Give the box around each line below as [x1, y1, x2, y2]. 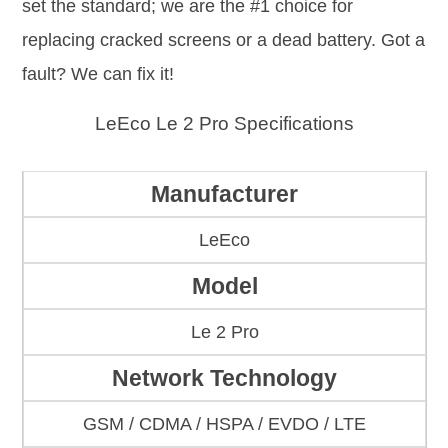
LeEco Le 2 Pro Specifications [94, 112, 354, 134]
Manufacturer [151, 181, 298, 208]
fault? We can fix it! [22, 63, 174, 84]
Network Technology [112, 365, 337, 392]
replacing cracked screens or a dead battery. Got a [22, 29, 425, 50]
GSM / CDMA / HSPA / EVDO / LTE [83, 414, 366, 435]
